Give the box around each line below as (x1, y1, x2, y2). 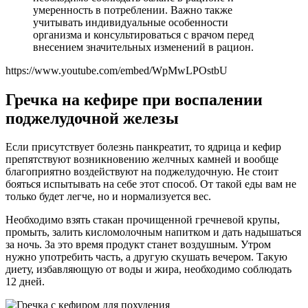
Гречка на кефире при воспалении (5, 90, 263, 109)
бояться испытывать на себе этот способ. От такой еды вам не (5, 178, 296, 190)
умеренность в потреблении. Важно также (33, 3, 232, 16)
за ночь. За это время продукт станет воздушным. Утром (5, 239, 271, 251)
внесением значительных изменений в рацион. (33, 41, 254, 53)
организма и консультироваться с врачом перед (33, 28, 254, 41)
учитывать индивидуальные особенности (33, 16, 228, 28)
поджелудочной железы (5, 109, 179, 127)
